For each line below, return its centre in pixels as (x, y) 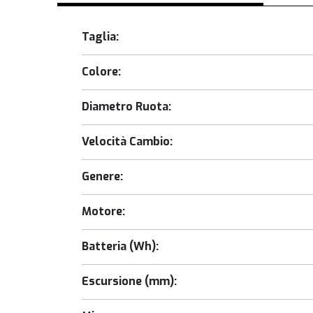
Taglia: (100, 37)
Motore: (103, 212)
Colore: (101, 72)
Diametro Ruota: (126, 107)
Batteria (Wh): (120, 247)
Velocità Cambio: (127, 142)
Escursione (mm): (129, 282)
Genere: (102, 177)
